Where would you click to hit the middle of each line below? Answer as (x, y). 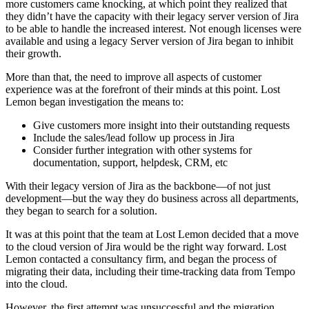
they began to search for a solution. (81, 210)
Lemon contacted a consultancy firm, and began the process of (141, 259)
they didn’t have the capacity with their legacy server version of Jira (152, 16)
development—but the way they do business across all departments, (152, 198)
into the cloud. (37, 283)
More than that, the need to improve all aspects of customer (133, 77)
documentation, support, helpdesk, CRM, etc (130, 162)
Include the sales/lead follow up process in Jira (134, 137)
